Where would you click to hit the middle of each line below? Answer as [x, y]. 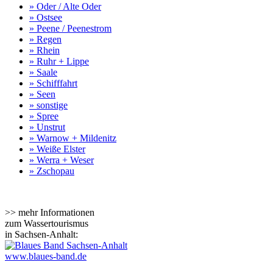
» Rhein [44, 50]
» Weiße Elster [57, 149]
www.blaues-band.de [46, 256]
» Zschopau [52, 171]
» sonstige [48, 105]
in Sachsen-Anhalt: [41, 234]
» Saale [43, 72]
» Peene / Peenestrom [70, 28]
